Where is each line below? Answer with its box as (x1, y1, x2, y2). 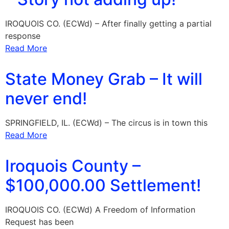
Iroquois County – (5, 156, 141, 176)
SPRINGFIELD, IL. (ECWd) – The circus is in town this (5, 118, 208, 128)
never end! (5, 88, 87, 108)
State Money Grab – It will (5, 69, 202, 89)
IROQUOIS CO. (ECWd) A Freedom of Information (5, 204, 195, 215)
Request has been (5, 217, 74, 227)
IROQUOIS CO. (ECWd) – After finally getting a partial (5, 18, 212, 29)
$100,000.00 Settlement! (5, 175, 201, 195)
